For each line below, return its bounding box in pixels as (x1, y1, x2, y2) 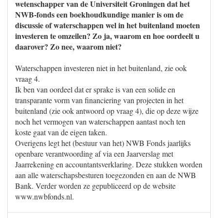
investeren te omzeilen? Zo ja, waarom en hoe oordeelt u (15, 30, 200, 41)
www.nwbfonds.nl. (15, 191, 74, 201)
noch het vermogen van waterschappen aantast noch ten (15, 116, 185, 127)
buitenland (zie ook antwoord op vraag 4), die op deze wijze (15, 106, 199, 116)
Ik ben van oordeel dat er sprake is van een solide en (15, 84, 175, 94)
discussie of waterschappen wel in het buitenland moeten (15, 19, 200, 31)
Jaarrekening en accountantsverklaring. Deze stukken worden (15, 159, 202, 169)
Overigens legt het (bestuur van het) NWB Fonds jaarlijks (15, 138, 191, 148)
